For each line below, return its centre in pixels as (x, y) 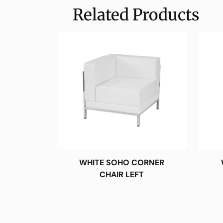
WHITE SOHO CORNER (122, 162)
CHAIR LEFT (122, 174)
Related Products (136, 15)
